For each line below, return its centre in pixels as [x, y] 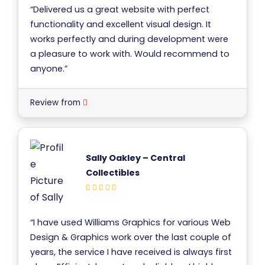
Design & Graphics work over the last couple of [131, 237]
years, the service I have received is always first [131, 252]
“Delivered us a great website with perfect [120, 9]
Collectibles [113, 173]
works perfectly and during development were [129, 39]
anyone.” [49, 68]
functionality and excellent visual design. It [121, 24]
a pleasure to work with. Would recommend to [130, 54]
